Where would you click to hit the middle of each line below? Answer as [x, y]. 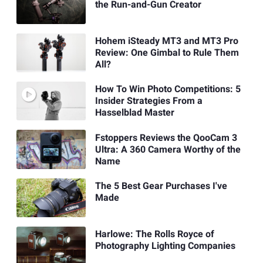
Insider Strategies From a [149, 101]
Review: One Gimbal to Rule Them [167, 53]
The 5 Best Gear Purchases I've [161, 186]
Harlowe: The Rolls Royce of [154, 235]
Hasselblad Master [134, 113]
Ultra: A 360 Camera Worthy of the [168, 149]
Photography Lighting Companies [165, 246]
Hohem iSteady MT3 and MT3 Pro [166, 41]
